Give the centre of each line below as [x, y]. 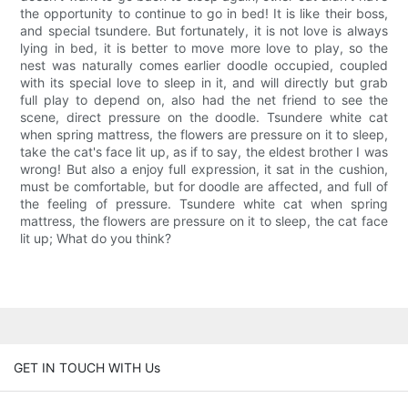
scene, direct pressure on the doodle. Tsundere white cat [204, 117]
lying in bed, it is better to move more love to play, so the [204, 48]
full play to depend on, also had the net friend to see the [204, 100]
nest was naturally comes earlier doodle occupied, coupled [204, 66]
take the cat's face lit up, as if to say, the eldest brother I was [204, 152]
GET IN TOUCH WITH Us [87, 367]
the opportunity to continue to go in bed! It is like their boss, [204, 14]
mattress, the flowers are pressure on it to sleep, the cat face [204, 221]
